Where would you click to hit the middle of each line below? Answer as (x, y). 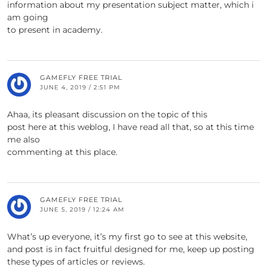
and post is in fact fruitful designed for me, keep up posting (131, 249)
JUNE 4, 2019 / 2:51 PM (80, 87)
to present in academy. (55, 30)
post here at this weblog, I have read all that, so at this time (131, 127)
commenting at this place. (62, 152)
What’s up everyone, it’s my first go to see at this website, (127, 236)
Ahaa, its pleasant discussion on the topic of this (107, 114)
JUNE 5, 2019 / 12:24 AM (82, 209)
